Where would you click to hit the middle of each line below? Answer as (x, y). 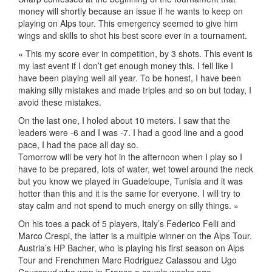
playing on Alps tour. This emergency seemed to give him (128, 23)
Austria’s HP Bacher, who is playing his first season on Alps (131, 248)
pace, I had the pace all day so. (78, 144)
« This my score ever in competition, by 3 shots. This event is (135, 53)
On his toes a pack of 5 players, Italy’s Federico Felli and (127, 223)
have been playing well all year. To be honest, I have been (130, 78)
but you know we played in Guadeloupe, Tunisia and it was (131, 181)
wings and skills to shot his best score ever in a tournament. (133, 35)
